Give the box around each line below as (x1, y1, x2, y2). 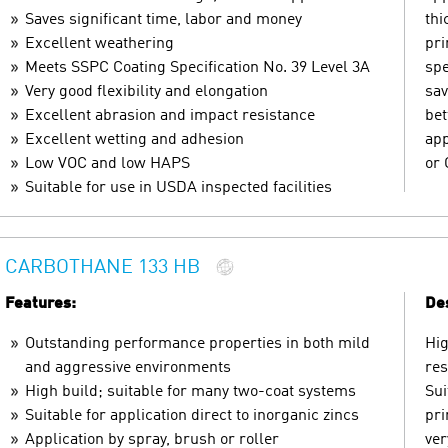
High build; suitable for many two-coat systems (25, 383, 356, 400)
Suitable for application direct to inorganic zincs (25, 407, 359, 424)
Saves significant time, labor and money (25, 11, 302, 28)
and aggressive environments (25, 359, 231, 376)
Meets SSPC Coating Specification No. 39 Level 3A (25, 59, 370, 76)
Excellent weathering (25, 35, 174, 52)
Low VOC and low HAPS (25, 155, 190, 172)
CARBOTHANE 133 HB (5, 258, 200, 279)
